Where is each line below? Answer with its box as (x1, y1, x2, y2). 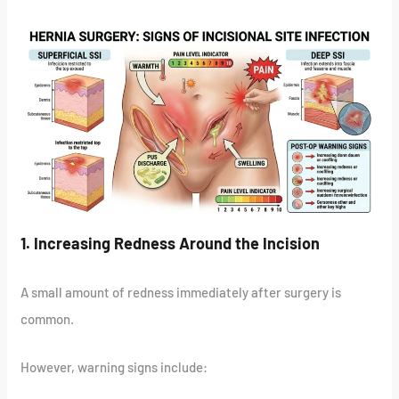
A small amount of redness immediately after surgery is (20, 284, 342, 301)
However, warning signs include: (20, 359, 208, 376)
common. (20, 311, 75, 328)
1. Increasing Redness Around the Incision (20, 233, 321, 254)
